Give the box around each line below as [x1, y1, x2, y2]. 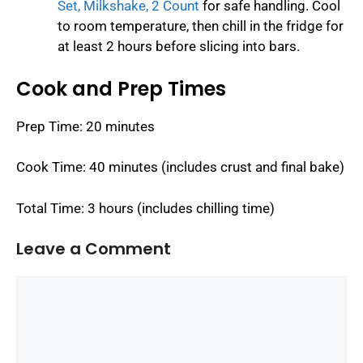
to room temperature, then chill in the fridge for [58, 18, 344, 35]
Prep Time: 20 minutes [16, 117, 155, 135]
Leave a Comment [16, 237, 171, 261]
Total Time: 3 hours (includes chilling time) [16, 199, 275, 216]
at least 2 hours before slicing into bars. [58, 38, 300, 55]
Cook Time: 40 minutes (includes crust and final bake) [16, 159, 344, 176]
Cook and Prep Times [16, 75, 226, 102]
